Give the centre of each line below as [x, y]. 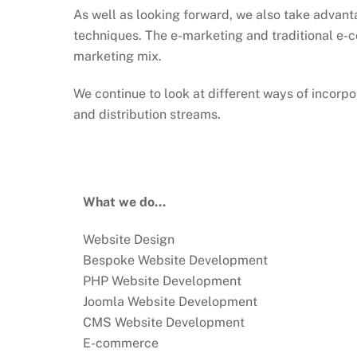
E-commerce [120, 343]
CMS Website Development [163, 323]
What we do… [124, 202]
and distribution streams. [147, 115]
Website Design [128, 240]
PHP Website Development [162, 281]
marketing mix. [118, 57]
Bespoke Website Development [175, 261]
